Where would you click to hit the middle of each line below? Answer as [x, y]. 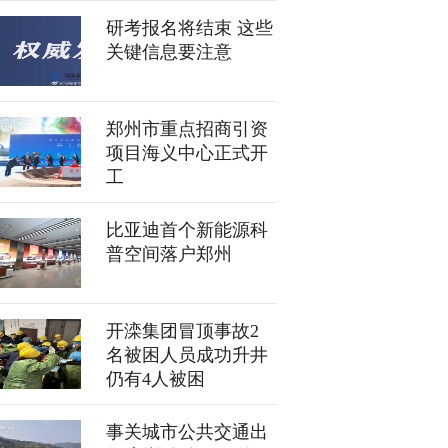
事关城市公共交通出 [187, 432]
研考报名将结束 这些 [189, 28]
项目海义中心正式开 [187, 153]
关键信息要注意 [169, 52]
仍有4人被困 [155, 379]
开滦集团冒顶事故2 [182, 331]
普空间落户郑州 [169, 254]
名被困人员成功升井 [187, 355]
